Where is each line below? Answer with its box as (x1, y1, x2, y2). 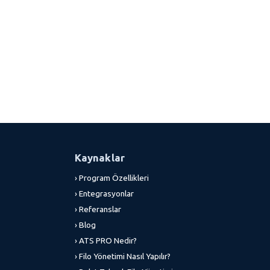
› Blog (74, 220, 96, 230)
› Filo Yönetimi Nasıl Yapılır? (74, 251, 171, 261)
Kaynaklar (74, 152, 125, 163)
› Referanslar (74, 204, 121, 214)
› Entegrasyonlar (74, 189, 134, 198)
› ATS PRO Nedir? (74, 236, 137, 245)
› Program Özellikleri (74, 173, 149, 183)
